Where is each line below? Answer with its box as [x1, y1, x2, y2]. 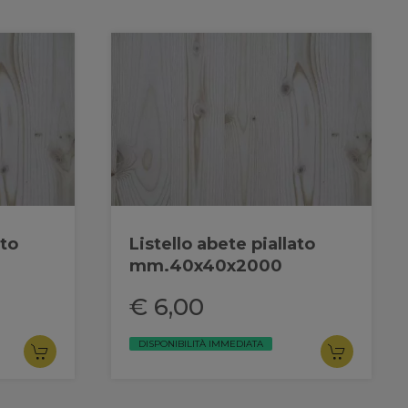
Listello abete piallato [129, 233, 315, 254]
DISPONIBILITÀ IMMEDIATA [138, 337, 263, 350]
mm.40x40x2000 [129, 255, 282, 276]
